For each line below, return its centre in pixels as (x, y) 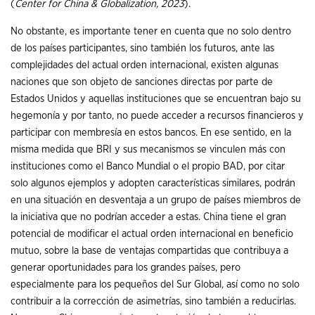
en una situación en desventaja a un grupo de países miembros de (156, 200)
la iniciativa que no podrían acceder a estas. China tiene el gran (148, 217)
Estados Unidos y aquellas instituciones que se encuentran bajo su (156, 98)
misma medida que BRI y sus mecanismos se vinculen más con (148, 149)
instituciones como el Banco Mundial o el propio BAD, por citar (148, 166)
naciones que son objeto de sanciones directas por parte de (142, 82)
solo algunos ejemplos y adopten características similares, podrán (153, 183)
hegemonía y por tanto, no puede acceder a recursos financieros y (157, 115)
